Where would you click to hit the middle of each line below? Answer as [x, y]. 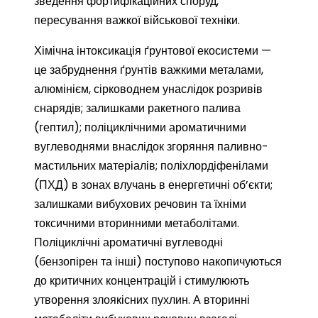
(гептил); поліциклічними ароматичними [140, 127]
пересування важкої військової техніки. [137, 20]
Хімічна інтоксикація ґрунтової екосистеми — [153, 51]
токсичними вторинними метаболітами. [137, 223]
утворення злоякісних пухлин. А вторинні [142, 300]
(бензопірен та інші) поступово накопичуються [158, 262]
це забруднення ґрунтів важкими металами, [149, 70]
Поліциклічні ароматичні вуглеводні [128, 242]
